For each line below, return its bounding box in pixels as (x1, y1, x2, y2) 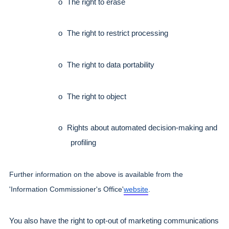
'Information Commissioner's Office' (9, 185, 124, 194)
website (124, 185, 148, 194)
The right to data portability (67, 61, 154, 70)
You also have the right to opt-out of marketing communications (9, 216, 219, 225)
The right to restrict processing (67, 29, 168, 38)
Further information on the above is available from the (9, 170, 183, 179)
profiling (71, 139, 96, 147)
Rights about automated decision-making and (67, 124, 217, 132)
